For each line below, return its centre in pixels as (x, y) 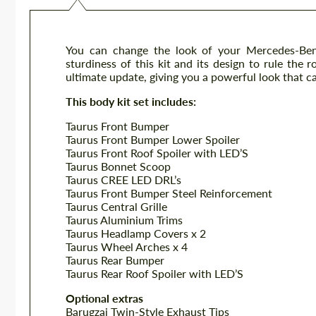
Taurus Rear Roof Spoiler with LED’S (154, 273)
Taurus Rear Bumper (115, 260)
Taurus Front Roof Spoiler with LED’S (157, 153)
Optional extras (104, 298)
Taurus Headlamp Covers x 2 (136, 233)
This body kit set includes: (131, 101)
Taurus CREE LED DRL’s (123, 180)
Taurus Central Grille (116, 206)
